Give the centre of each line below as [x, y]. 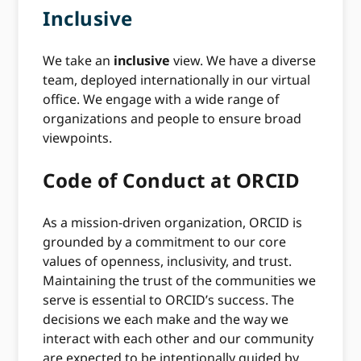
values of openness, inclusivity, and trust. [168, 261]
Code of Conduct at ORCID [172, 180]
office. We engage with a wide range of [162, 100]
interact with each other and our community [178, 339]
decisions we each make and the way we [166, 320]
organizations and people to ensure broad [172, 119]
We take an [79, 61]
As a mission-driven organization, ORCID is [173, 223]
